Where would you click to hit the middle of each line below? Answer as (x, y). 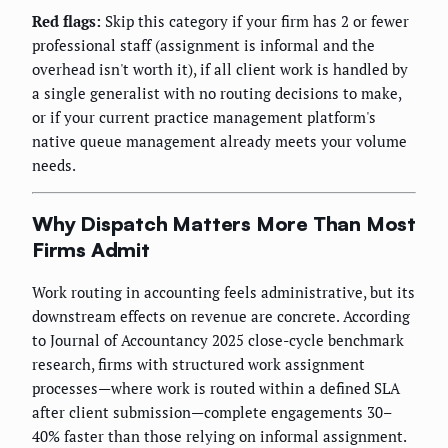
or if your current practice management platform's (204, 117)
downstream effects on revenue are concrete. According (221, 315)
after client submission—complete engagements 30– (212, 411)
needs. (54, 165)
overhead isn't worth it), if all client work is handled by (220, 69)
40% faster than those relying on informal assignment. (219, 435)
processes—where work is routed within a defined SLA (216, 387)
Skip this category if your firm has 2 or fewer (255, 21)
